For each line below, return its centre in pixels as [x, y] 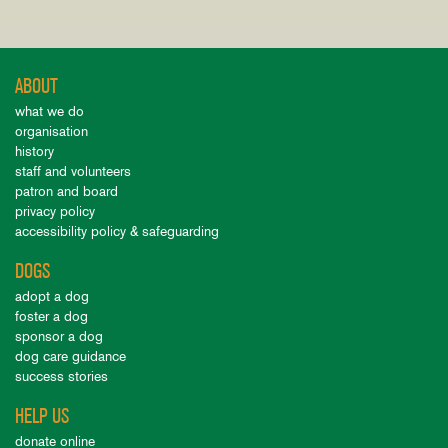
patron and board [66, 191]
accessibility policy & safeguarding [117, 231]
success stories [61, 376]
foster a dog [51, 316]
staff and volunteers [73, 171]
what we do [49, 111]
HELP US [42, 416]
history [34, 151]
